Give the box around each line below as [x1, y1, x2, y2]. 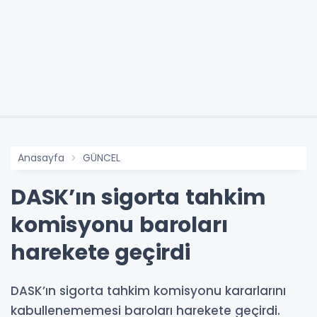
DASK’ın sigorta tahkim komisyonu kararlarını [11, 282, 286, 300]
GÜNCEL [83, 151, 120, 166]
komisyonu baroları [11, 210, 228, 241]
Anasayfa [18, 151, 64, 166]
